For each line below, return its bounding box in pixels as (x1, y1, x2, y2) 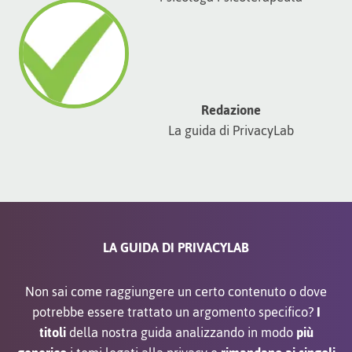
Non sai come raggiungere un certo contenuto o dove (25, 278, 327, 304)
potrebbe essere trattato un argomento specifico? (31, 299, 317, 324)
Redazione (201, 97, 261, 123)
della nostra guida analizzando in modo (65, 319, 296, 345)
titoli (38, 319, 66, 345)
